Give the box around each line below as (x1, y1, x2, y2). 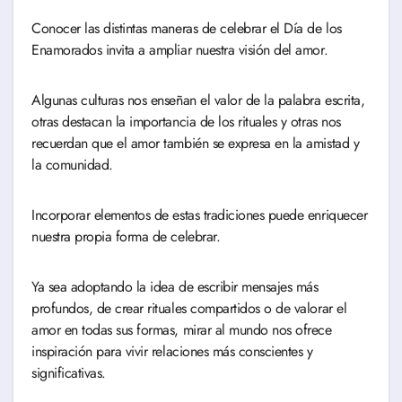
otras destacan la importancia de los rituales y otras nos (31, 111, 341, 133)
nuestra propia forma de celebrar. (31, 226, 224, 248)
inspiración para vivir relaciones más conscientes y (31, 341, 313, 363)
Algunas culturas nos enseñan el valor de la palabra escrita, (31, 90, 365, 111)
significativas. (31, 363, 106, 384)
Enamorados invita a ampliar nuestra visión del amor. (31, 39, 332, 61)
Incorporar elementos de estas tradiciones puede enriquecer (31, 205, 368, 226)
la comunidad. (31, 154, 113, 176)
